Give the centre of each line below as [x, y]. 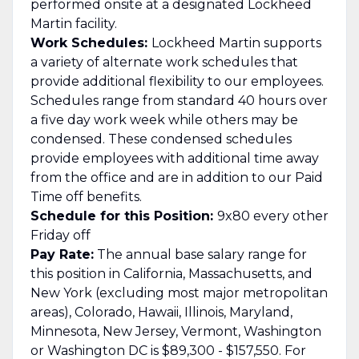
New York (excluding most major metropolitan [179, 292]
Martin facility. [73, 23]
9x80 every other [272, 216]
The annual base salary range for [200, 254]
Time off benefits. [86, 196]
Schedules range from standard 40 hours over [179, 100]
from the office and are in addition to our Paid [176, 177]
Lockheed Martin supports [236, 42]
